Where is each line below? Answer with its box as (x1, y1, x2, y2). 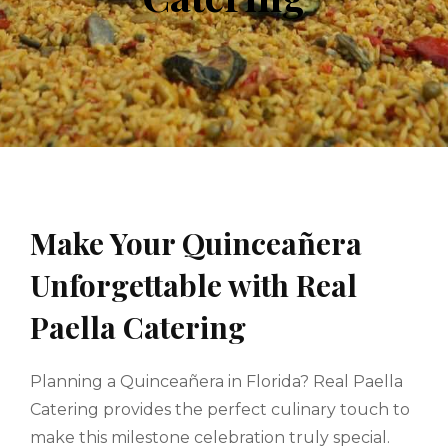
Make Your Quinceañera (30, 222, 362, 263)
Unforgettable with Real (30, 264, 357, 305)
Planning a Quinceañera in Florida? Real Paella (30, 371, 403, 391)
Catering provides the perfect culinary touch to (30, 399, 410, 419)
